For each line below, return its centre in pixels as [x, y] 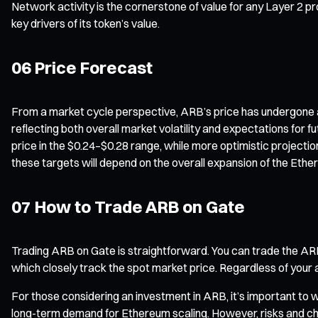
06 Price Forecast [82, 67]
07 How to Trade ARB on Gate [128, 206]
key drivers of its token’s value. [86, 23]
